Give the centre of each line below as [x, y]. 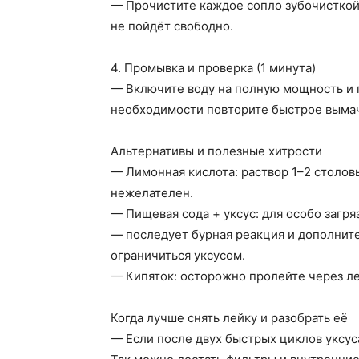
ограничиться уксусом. [178, 255]
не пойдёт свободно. [172, 26]
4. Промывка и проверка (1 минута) [213, 67]
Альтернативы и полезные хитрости [216, 151]
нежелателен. [152, 192]
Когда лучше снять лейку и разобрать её [229, 317]
